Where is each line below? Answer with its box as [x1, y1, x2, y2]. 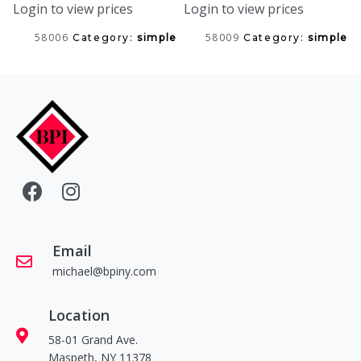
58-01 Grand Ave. [48, 331, 138, 347]
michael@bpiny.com [52, 263, 156, 279]
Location [48, 305, 110, 325]
